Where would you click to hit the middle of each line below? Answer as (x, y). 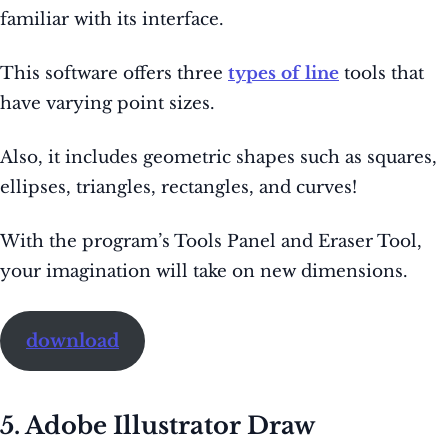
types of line (283, 74)
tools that (381, 74)
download (72, 341)
